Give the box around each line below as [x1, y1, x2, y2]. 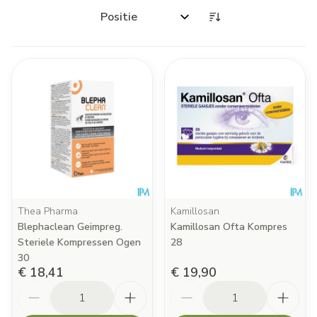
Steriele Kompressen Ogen [18, 236, 141, 249]
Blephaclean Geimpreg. [18, 220, 122, 234]
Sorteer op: [93, 15, 153, 31]
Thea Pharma [18, 204, 78, 218]
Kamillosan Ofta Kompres [171, 220, 287, 234]
